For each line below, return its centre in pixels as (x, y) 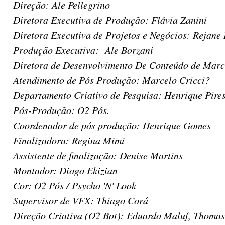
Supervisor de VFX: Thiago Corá (81, 200)
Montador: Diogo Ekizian (65, 170)
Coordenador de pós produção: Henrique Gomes (112, 125)
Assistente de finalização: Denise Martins (98, 155)
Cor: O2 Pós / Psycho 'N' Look (75, 185)
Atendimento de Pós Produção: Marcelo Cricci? (111, 80)
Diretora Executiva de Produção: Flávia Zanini (110, 20)
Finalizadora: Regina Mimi (69, 140)
